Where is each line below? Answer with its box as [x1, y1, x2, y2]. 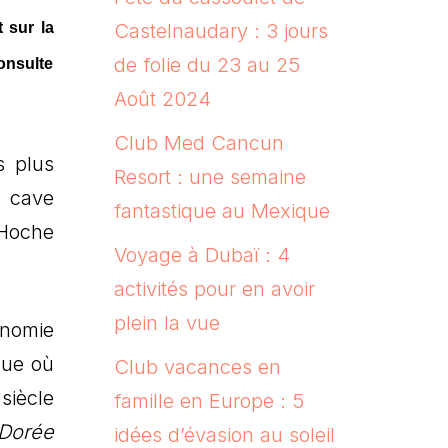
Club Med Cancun [113, 130, 284, 155]
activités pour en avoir [113, 276, 315, 301]
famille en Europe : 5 [113, 388, 304, 413]
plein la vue [113, 310, 220, 335]
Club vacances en [113, 354, 281, 379]
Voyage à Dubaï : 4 [113, 242, 290, 267]
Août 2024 [113, 86, 211, 111]
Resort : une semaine [113, 164, 306, 189]
